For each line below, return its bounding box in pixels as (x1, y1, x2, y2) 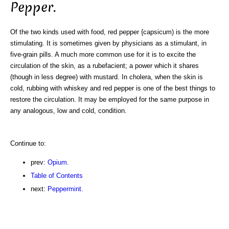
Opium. (48, 158, 69, 166)
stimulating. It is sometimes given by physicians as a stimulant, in (10, 39, 207, 47)
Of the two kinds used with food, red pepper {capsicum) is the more (10, 28, 209, 36)
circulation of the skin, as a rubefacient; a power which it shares (10, 61, 199, 70)
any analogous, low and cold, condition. (10, 106, 127, 114)
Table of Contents (31, 171, 83, 179)
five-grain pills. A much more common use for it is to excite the (10, 50, 196, 58)
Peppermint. (48, 185, 83, 193)
